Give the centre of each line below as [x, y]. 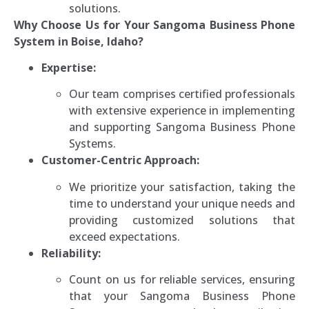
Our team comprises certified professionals [182, 94]
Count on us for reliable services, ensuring [182, 280]
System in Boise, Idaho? [79, 41]
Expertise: [69, 67]
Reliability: [71, 253]
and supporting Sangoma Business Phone [182, 127]
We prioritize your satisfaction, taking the [182, 187]
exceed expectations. [124, 236]
